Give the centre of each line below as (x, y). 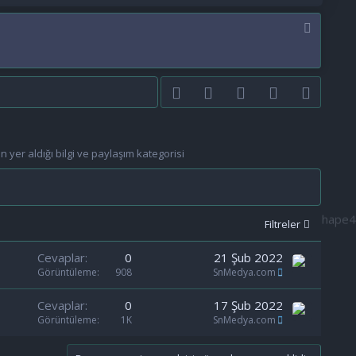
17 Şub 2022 (248, 306)
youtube (273, 91)
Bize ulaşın (311, 91)
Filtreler (282, 224)
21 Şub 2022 (248, 258)
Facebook (212, 91)
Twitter (239, 91)
